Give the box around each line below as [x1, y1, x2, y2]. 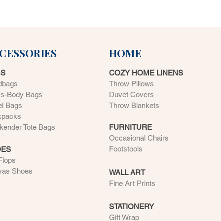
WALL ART [109, 168, 145, 177]
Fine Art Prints [109, 179, 155, 188]
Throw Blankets [109, 101, 159, 110]
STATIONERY [109, 202, 154, 211]
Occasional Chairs [109, 134, 169, 143]
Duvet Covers [109, 90, 154, 99]
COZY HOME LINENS [109, 69, 183, 77]
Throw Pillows [109, 79, 154, 88]
